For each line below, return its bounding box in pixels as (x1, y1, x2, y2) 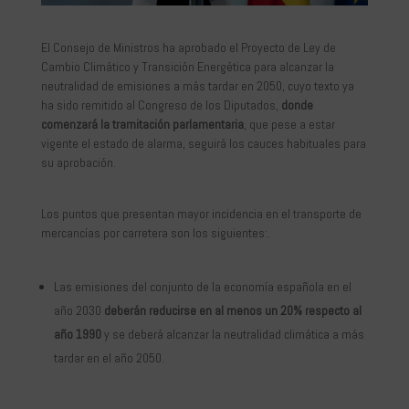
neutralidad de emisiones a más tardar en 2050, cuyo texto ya (40, 78, 354, 95)
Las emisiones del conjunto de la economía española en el (53, 278, 351, 296)
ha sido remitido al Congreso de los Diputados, (40, 97, 281, 114)
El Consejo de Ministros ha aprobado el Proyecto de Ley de (40, 39, 336, 57)
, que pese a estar (243, 116, 335, 133)
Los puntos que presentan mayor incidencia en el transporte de (40, 205, 362, 223)
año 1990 (53, 326, 101, 343)
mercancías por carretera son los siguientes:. (40, 225, 270, 242)
